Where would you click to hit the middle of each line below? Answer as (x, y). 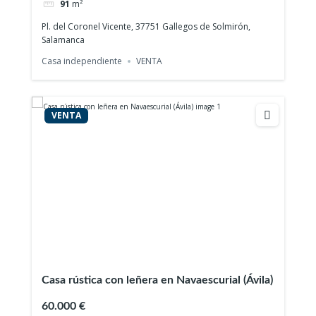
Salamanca (63, 40)
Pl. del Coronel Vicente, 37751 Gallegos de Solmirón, (146, 27)
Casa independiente (82, 61)
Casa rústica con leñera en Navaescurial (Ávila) (158, 280)
